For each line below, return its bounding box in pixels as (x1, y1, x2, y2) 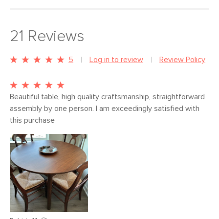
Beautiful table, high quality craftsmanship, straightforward (10, 93, 205, 101)
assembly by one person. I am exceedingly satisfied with (10, 105, 199, 112)
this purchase (10, 116, 57, 124)
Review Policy (159, 56, 205, 64)
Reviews (23, 29, 85, 44)
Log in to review (89, 56, 143, 64)
